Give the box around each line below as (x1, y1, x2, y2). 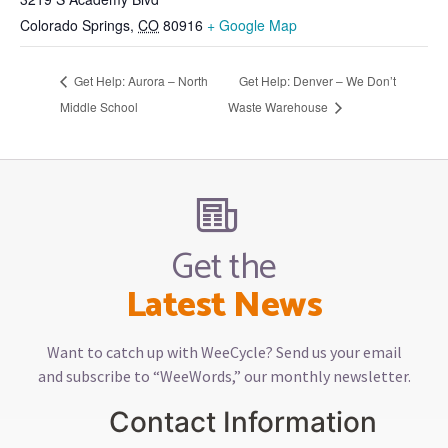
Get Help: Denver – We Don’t (239, 72, 397, 90)
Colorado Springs (20, 15, 130, 36)
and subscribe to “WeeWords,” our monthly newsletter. (37, 365, 411, 386)
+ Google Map (207, 15, 297, 36)
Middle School (60, 97, 138, 115)
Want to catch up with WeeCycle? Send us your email (46, 341, 402, 362)
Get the (171, 237, 277, 297)
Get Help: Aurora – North (71, 72, 208, 90)
